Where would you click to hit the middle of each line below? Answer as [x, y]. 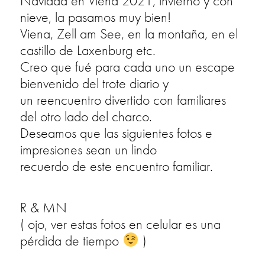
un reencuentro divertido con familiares [123, 99]
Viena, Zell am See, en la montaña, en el [129, 33]
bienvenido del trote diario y [95, 83]
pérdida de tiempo [72, 240]
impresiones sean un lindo [89, 149]
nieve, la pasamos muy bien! [96, 17]
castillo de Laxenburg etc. [88, 50]
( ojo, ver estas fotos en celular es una [121, 224]
